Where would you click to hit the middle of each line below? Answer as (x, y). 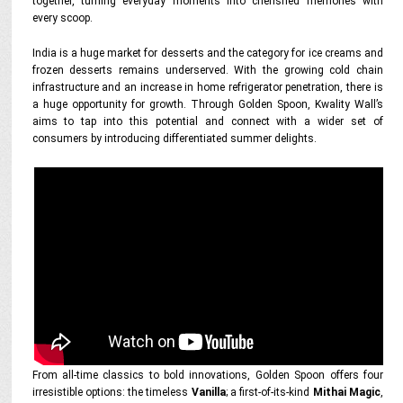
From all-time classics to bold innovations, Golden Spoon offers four (207, 375)
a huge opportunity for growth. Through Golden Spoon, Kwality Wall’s (207, 104)
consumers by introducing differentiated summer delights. (174, 139)
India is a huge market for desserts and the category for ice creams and (207, 53)
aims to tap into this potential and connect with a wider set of (207, 121)
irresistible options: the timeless (112, 392)
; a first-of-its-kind (269, 392)
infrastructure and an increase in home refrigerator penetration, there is (207, 87)
